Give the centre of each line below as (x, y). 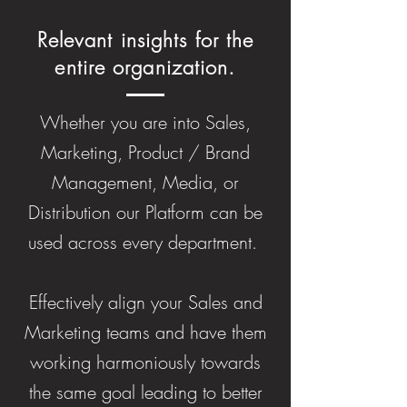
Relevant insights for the (145, 40)
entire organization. (145, 67)
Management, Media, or (145, 182)
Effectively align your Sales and (145, 302)
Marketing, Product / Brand (145, 152)
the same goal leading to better (145, 392)
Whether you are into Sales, (145, 122)
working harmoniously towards (145, 362)
